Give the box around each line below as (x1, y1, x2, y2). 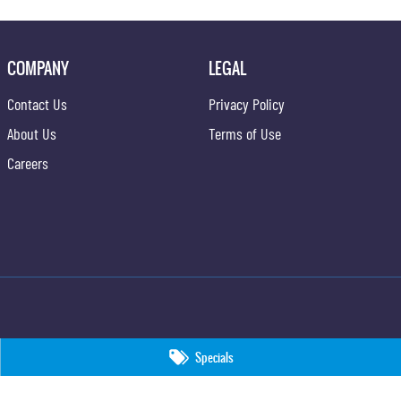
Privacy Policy (209, 93, 286, 114)
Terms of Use (209, 123, 282, 143)
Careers (7, 152, 49, 173)
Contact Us (7, 93, 68, 114)
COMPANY (7, 55, 70, 80)
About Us (7, 123, 57, 143)
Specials (195, 348, 235, 366)
